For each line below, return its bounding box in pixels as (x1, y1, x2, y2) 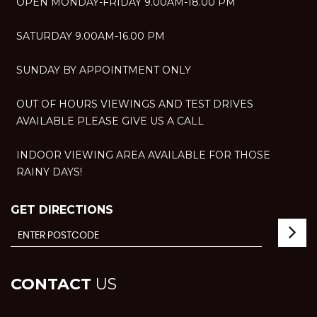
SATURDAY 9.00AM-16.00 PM (16, 30, 165, 42)
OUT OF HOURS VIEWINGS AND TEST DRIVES (16, 98, 253, 110)
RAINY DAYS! (16, 166, 82, 178)
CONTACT (11, 275, 91, 294)
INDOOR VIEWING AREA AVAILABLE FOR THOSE (16, 149, 270, 161)
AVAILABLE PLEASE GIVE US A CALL (16, 115, 204, 127)
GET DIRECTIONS (11, 203, 113, 217)
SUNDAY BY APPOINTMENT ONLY (16, 64, 191, 76)
